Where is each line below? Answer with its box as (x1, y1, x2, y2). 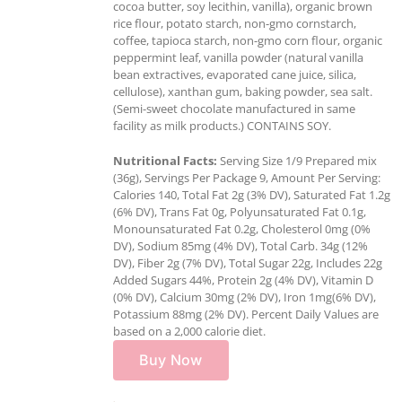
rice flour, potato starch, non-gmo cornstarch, (113, 14, 356, 31)
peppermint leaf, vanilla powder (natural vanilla (113, 48, 363, 66)
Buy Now (139, 350, 203, 369)
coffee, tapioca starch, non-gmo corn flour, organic (113, 31, 382, 48)
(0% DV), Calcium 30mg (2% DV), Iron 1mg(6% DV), (113, 288, 376, 305)
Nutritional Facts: (113, 152, 217, 169)
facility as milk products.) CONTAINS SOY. (113, 117, 331, 134)
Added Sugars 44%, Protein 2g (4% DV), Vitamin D (113, 271, 373, 288)
